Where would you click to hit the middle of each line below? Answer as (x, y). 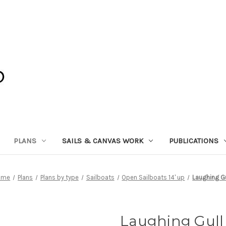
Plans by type (59, 177)
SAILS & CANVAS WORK (103, 140)
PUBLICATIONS (193, 140)
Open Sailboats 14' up (153, 177)
